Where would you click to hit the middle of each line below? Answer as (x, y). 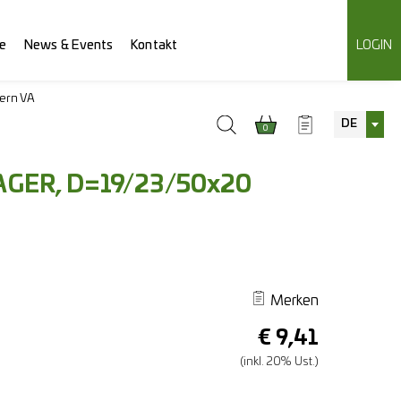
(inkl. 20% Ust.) (279, 362)
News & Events (69, 45)
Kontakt (154, 45)
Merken (294, 301)
